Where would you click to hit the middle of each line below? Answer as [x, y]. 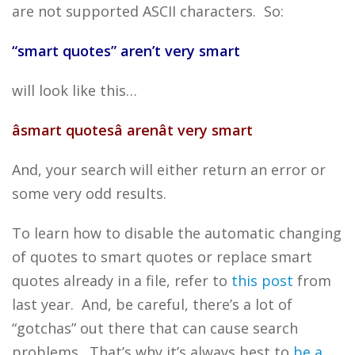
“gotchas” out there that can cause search [155, 328]
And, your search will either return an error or [169, 170]
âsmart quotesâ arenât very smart [132, 130]
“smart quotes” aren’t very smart [126, 51]
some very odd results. [89, 193]
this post [262, 281]
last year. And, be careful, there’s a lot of [152, 304]
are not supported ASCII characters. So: [148, 11]
